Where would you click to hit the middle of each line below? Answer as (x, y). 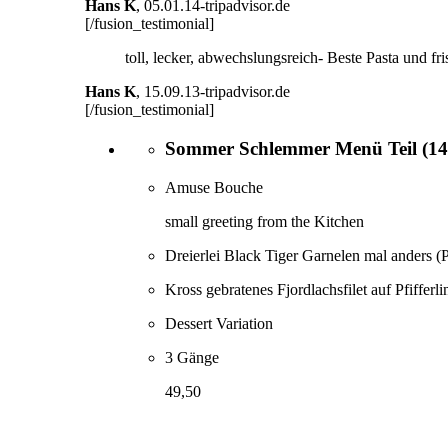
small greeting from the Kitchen (264, 221)
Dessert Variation (219, 323)
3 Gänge (192, 357)
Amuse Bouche (214, 187)
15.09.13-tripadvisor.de (217, 92)
